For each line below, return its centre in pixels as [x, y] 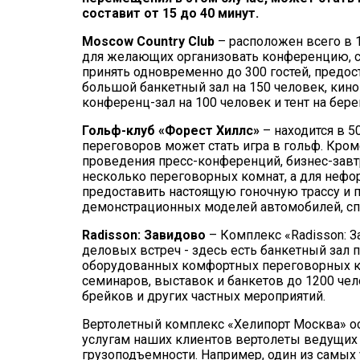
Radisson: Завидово [144, 235]
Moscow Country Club [148, 41]
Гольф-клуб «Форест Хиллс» [171, 130]
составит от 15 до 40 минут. [170, 13]
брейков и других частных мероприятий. [204, 296]
